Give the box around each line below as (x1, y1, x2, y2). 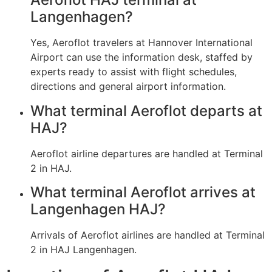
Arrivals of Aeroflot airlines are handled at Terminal (30, 229, 265, 242)
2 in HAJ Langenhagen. (30, 243, 137, 256)
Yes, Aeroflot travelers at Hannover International (30, 36, 253, 49)
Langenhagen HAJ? (30, 200, 166, 219)
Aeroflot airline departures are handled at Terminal (30, 147, 263, 160)
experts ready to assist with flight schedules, (30, 66, 237, 78)
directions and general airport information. (30, 80, 226, 93)
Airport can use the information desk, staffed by (30, 51, 253, 64)
